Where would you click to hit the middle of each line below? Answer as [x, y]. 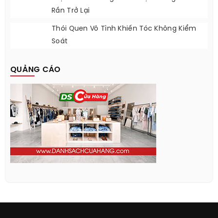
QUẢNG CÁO [36, 70]
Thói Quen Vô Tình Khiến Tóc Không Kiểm [124, 29]
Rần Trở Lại [71, 11]
